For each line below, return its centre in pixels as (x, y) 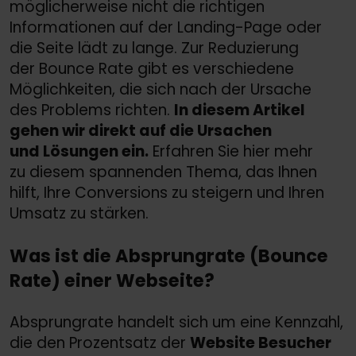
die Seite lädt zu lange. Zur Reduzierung (154, 48)
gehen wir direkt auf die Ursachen (141, 130)
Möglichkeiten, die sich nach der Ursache (161, 89)
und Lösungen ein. (79, 151)
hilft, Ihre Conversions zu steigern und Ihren (167, 192)
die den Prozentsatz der (100, 343)
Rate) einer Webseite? (112, 280)
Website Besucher (261, 343)
